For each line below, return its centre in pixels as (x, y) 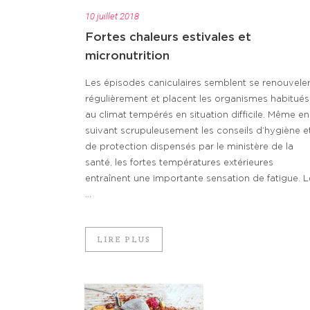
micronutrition (127, 56)
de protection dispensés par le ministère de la (189, 147)
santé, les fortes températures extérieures (179, 163)
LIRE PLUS (124, 239)
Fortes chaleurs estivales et (168, 37)
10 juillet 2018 (112, 17)
